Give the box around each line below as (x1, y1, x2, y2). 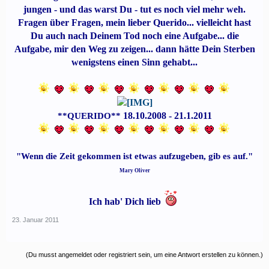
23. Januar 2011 (12, 216, 59, 223)
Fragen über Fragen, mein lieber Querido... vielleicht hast (18, 17, 251, 28)
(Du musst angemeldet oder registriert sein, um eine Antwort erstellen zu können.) (26, 251, 263, 258)
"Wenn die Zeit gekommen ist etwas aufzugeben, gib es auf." (16, 151, 253, 161)
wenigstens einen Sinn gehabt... (71, 57, 198, 67)
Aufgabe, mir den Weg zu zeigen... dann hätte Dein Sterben (14, 44, 255, 54)
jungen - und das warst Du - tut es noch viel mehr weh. (23, 4, 246, 14)
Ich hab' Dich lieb (89, 196, 163, 207)
